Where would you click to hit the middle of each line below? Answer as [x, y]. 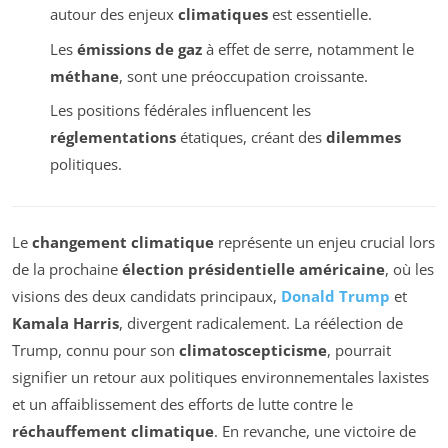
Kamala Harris [65, 323]
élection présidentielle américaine [253, 269]
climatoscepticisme [253, 350]
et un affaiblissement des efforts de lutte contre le [182, 404]
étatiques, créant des [250, 137]
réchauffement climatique [113, 431]
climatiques [222, 14]
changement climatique [123, 242]
